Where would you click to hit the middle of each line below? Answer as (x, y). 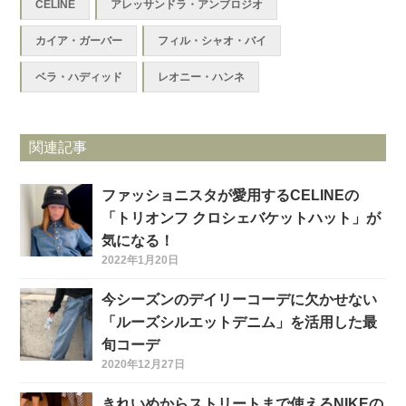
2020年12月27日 (144, 364)
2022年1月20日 (140, 260)
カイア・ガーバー (79, 40)
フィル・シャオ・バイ (213, 40)
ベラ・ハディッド (79, 77)
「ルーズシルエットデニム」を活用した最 (240, 322)
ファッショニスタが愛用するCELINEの (231, 195)
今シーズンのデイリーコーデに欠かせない (240, 299)
